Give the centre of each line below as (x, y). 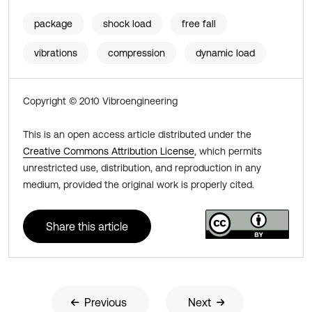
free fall (199, 24)
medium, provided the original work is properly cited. (139, 185)
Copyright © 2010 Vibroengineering (100, 101)
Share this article (87, 226)
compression (136, 53)
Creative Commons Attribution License (109, 151)
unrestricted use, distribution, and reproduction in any (142, 168)
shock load (127, 24)
